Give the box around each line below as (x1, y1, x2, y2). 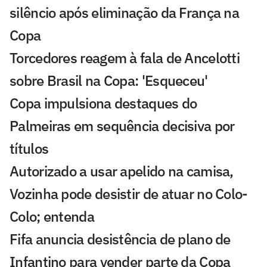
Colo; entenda (10, 207, 94, 226)
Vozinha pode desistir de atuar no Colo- (10, 184, 248, 204)
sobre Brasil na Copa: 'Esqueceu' (10, 71, 208, 91)
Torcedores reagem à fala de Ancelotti (10, 48, 240, 68)
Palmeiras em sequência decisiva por (10, 116, 235, 136)
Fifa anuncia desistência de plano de (10, 229, 231, 249)
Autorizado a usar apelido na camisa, (10, 162, 234, 181)
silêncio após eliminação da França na (10, 3, 240, 23)
